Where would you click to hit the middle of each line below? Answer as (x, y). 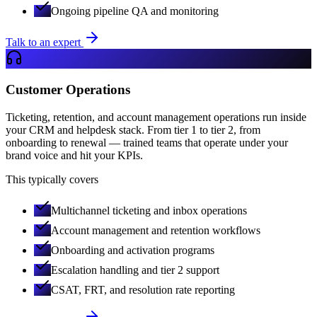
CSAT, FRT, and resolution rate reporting (143, 289)
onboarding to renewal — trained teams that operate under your (147, 142)
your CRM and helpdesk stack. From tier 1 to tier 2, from (133, 129)
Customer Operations (68, 90)
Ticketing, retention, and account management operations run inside (156, 117)
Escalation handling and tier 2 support (135, 270)
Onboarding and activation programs (133, 250)
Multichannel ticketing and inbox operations (149, 210)
